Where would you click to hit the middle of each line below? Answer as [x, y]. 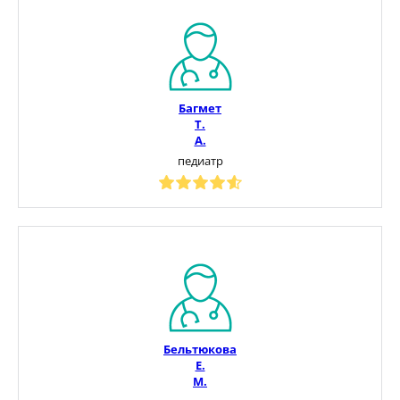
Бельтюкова [200, 349]
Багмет [200, 108]
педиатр [200, 160]
